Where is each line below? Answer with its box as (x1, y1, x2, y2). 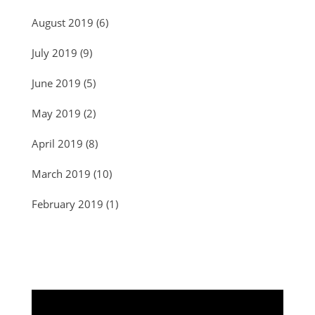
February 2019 (32, 197, 103, 212)
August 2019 (32, 15, 94, 30)
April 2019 (32, 136, 83, 151)
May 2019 (32, 106, 81, 121)
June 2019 (32, 76, 81, 91)
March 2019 (32, 167, 91, 181)
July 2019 (32, 46, 77, 60)
